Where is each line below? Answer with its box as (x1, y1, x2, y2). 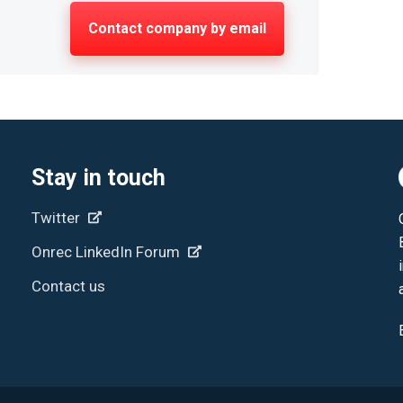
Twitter (31, 209, 84, 227)
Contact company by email (87, 20, 266, 37)
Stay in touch (31, 165, 166, 191)
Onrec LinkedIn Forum (31, 243, 184, 261)
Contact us (31, 277, 105, 295)
